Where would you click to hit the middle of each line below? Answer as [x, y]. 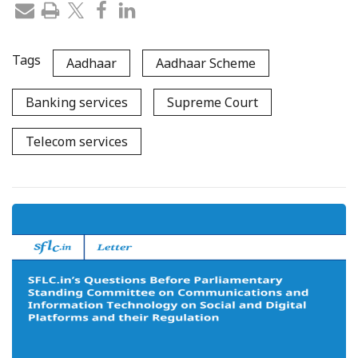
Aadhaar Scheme [206, 63]
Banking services [77, 102]
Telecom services [77, 141]
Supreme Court [213, 102]
